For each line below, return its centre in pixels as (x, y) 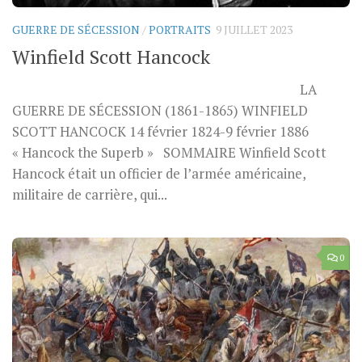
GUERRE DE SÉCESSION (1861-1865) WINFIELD (160, 111)
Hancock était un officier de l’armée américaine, (159, 174)
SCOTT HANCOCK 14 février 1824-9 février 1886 (160, 132)
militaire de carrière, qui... (90, 195)
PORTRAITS (180, 30)
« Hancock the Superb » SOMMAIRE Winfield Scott (169, 153)
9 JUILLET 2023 (254, 30)
